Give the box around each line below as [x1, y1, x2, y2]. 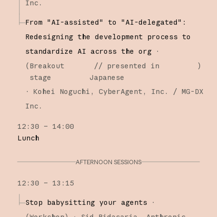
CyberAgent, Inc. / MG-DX [98, 86, 203, 96]
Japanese [90, 72, 125, 82]
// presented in [90, 61, 160, 70]
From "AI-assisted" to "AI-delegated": [25, 17, 186, 27]
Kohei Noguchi [33, 86, 90, 96]
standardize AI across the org [25, 46, 152, 56]
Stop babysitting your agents [25, 197, 147, 207]
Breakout [29, 61, 64, 70]
